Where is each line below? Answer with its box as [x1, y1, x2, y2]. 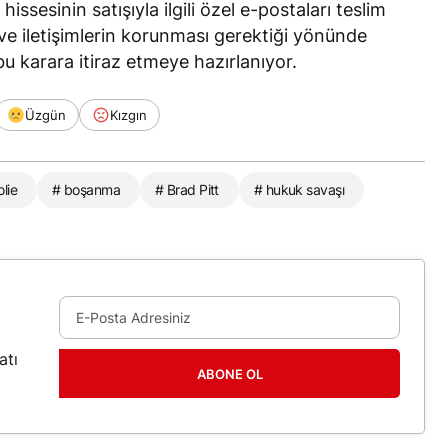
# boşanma [52, 181, 121, 199]
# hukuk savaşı [253, 181, 345, 199]
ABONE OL [196, 365, 263, 382]
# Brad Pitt [155, 181, 219, 199]
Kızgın [110, 107, 147, 124]
